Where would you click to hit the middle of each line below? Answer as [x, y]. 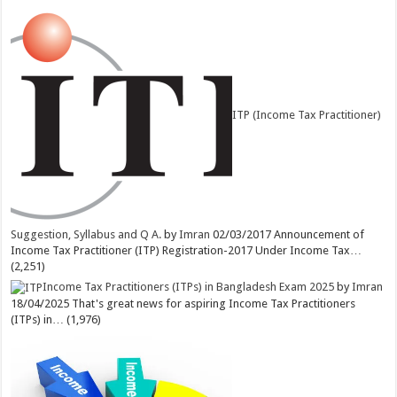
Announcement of [319, 235]
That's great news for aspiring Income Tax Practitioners [214, 303]
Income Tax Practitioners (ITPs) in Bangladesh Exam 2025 [189, 287]
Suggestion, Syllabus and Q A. [86, 235]
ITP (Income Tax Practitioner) [307, 115]
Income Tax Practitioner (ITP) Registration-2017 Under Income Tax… [187, 251]
